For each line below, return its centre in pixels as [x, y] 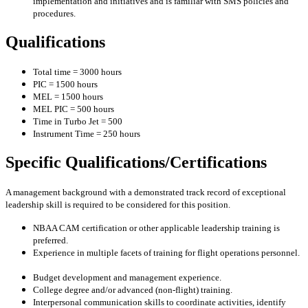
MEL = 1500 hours [68, 97]
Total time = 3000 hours [77, 72]
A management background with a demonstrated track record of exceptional [146, 192]
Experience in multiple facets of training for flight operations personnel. [166, 253]
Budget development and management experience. [127, 277]
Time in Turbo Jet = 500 [78, 122]
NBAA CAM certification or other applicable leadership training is [156, 228]
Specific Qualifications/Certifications [136, 163]
